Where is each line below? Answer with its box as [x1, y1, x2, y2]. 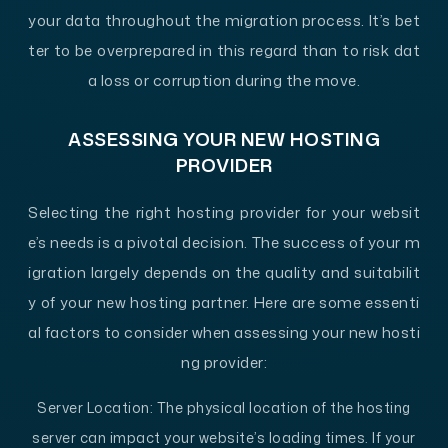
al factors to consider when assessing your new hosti [28, 321, 420, 343]
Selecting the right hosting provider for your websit [28, 201, 420, 223]
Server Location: [37, 397, 154, 417]
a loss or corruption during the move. [87, 69, 361, 91]
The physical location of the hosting [153, 397, 411, 417]
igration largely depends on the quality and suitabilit [28, 261, 420, 283]
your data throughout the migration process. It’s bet [28, 9, 420, 31]
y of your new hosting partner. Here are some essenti [28, 291, 420, 313]
